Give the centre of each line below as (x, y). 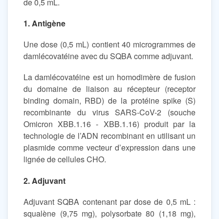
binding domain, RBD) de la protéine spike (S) (109, 101)
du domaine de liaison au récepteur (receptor (109, 89)
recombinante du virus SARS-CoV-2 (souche (109, 112)
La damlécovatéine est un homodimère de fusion (109, 77)
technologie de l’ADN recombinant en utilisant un (109, 136)
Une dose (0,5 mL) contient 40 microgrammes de (109, 44)
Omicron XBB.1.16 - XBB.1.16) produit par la (109, 124)
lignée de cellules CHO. (65, 159)
